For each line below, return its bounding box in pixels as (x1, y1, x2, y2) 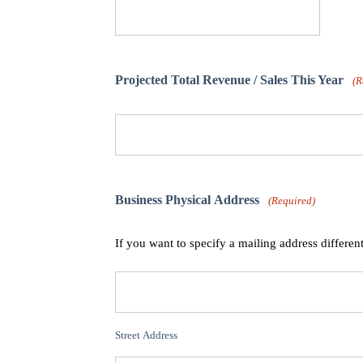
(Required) (268, 194, 316, 207)
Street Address (115, 329, 177, 342)
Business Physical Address (115, 193, 259, 207)
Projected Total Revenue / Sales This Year (115, 73, 344, 88)
